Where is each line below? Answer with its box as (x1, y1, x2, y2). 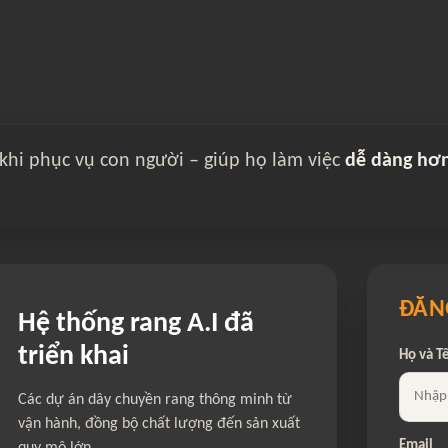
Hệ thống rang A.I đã (18, 310, 255, 338)
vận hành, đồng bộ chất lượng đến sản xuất (18, 416, 301, 432)
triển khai (18, 343, 130, 371)
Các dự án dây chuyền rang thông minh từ (18, 392, 293, 408)
